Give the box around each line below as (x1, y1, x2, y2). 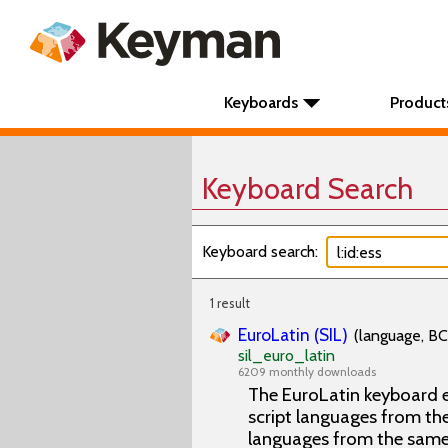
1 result (210, 295, 250, 311)
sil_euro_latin (238, 346, 335, 365)
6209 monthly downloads (238, 364, 376, 379)
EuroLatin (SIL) (238, 324, 348, 345)
